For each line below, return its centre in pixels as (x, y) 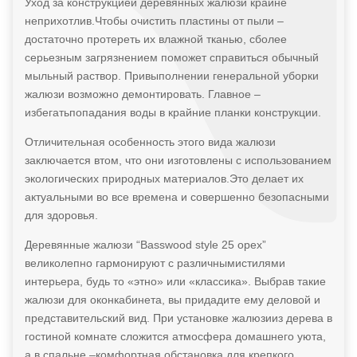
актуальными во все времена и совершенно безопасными (177, 196)
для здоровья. (61, 215)
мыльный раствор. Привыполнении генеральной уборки (171, 75)
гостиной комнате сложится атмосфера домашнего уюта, (175, 336)
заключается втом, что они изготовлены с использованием (178, 160)
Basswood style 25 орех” (203, 244)
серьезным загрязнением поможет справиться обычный (171, 57)
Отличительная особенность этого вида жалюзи (150, 141)
